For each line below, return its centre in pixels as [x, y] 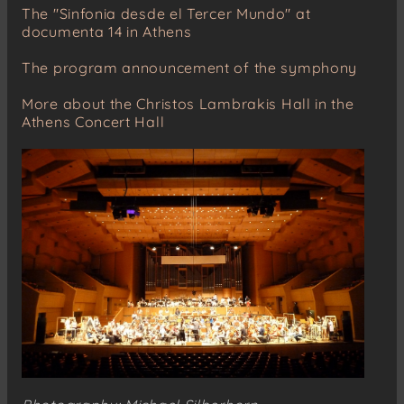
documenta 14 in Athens [107, 32]
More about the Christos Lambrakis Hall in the [188, 104]
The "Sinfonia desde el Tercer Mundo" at [166, 14]
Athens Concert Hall [93, 122]
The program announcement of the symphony [189, 68]
